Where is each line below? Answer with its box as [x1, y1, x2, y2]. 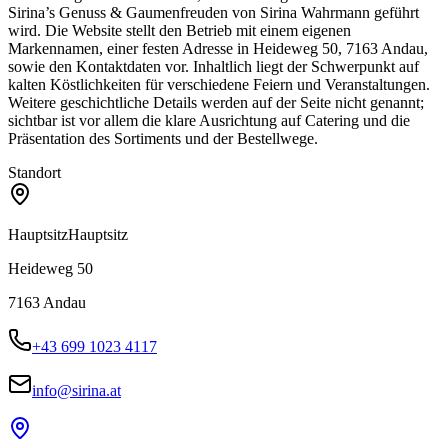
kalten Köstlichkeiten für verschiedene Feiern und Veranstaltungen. [8, 75, 430, 93]
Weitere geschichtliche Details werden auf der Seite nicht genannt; [8, 93, 424, 111]
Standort [8, 163, 61, 181]
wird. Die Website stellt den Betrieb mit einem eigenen [8, 21, 351, 39]
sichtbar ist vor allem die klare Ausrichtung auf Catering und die [8, 111, 410, 129]
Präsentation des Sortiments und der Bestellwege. [8, 129, 318, 147]
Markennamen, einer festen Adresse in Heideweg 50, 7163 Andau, [8, 39, 428, 57]
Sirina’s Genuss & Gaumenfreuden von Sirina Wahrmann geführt [8, 3, 419, 21]
